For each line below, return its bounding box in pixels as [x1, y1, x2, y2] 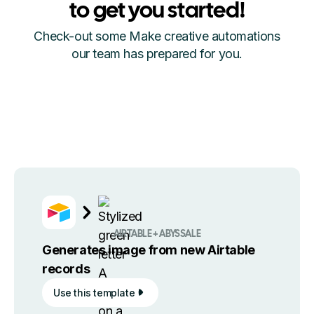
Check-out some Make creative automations [34, 28, 280, 43]
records [42, 261, 90, 276]
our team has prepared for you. [71, 46, 243, 61]
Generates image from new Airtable [42, 242, 255, 257]
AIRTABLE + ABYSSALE [113, 229, 201, 239]
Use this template [53, 286, 135, 299]
